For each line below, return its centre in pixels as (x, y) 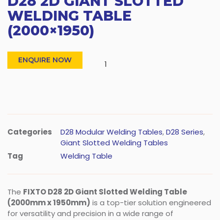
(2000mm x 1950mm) (49, 203)
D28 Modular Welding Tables (111, 132)
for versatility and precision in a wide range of (90, 214)
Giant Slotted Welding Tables (114, 143)
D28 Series (185, 132)
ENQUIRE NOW (45, 60)
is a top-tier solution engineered (151, 203)
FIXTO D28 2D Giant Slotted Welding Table (105, 192)
